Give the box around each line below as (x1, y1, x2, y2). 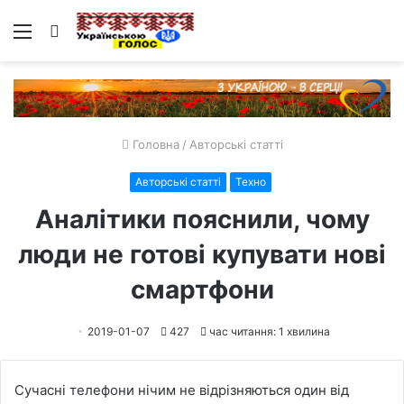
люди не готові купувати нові (18, 238, 386, 270)
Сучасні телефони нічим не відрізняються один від (14, 381, 349, 399)
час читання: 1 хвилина (207, 324, 330, 338)
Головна (128, 136, 179, 151)
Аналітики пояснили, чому (34, 203, 370, 234)
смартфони (130, 273, 274, 305)
